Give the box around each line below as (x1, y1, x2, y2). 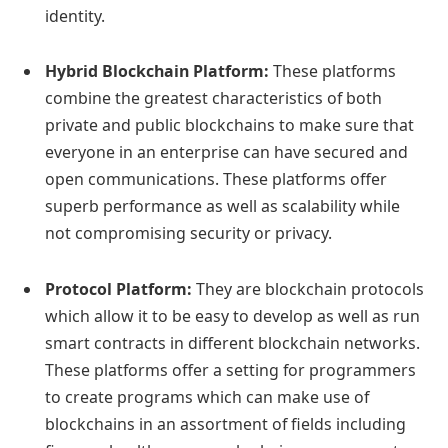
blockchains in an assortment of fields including (45, 413, 406, 436)
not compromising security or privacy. (45, 222, 332, 245)
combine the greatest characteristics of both (45, 87, 382, 110)
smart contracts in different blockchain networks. (45, 332, 420, 355)
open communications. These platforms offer (45, 168, 387, 191)
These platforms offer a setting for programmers (45, 359, 416, 382)
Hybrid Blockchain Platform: (45, 60, 273, 83)
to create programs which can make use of (45, 386, 369, 409)
